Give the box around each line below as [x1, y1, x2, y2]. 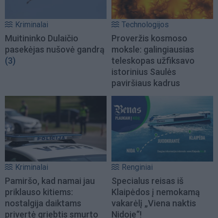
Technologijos [122, 20, 169, 30]
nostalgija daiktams [5, 198, 81, 208]
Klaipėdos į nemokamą [111, 186, 200, 197]
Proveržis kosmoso [111, 33, 187, 44]
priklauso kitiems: [5, 186, 73, 197]
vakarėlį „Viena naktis [111, 198, 196, 208]
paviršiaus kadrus [111, 78, 180, 89]
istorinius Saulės [111, 67, 176, 77]
